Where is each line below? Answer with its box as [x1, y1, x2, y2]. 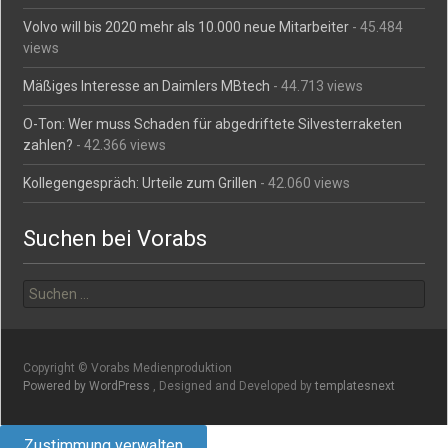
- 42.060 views [257, 174, 351, 191]
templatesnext [315, 378, 396, 393]
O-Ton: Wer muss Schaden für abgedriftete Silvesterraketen [23, 115, 403, 132]
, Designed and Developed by [153, 378, 316, 393]
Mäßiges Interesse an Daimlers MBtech [23, 77, 271, 94]
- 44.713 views [270, 77, 364, 94]
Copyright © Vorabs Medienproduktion [23, 360, 233, 375]
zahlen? [23, 136, 74, 153]
